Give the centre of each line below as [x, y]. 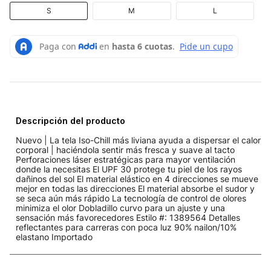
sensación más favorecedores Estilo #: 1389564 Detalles [128, 217]
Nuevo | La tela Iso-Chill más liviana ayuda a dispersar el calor [138, 140]
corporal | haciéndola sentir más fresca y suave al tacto [125, 149]
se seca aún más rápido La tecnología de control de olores [131, 198]
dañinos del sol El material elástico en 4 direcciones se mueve [137, 178]
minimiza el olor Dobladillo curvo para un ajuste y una [120, 207]
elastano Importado [54, 237]
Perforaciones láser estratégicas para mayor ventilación [126, 159]
